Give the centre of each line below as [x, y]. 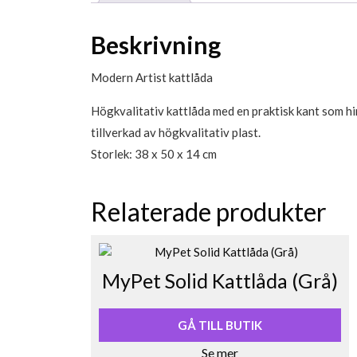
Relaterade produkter [209, 212]
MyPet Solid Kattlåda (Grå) [220, 281]
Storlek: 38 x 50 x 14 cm [154, 154]
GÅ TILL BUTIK [220, 326]
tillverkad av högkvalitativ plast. [176, 133]
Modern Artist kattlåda [152, 78]
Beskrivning [156, 45]
